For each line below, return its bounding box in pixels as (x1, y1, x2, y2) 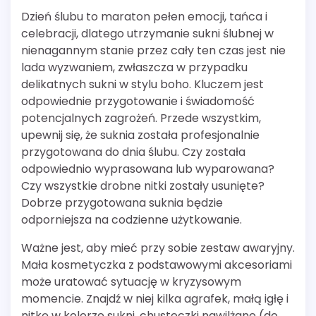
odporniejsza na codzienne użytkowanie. (21, 211, 242, 228)
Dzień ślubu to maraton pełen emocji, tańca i (21, 8, 267, 25)
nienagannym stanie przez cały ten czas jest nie (21, 42, 286, 59)
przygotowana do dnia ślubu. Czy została (21, 143, 245, 160)
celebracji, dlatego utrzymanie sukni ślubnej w (21, 25, 274, 42)
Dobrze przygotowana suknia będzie (21, 194, 223, 211)
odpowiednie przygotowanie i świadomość (21, 92, 255, 109)
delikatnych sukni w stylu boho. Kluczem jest (21, 75, 264, 92)
